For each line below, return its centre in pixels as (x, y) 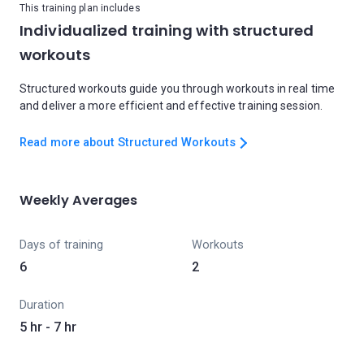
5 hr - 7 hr (48, 327)
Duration (42, 305)
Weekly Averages (79, 200)
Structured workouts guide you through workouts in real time (177, 89)
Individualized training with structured (167, 30)
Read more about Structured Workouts (128, 143)
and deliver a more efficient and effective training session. (171, 106)
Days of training (61, 245)
